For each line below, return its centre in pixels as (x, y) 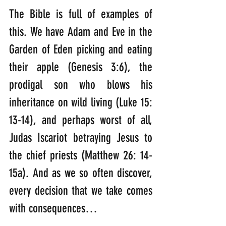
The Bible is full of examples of (81, 14)
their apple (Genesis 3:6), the (81, 67)
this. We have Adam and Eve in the (81, 32)
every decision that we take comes (81, 191)
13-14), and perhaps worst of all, (81, 120)
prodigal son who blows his (81, 85)
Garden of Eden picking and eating (81, 50)
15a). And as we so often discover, (81, 173)
